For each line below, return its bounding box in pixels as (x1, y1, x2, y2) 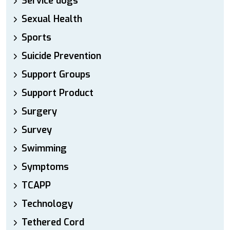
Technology (22, 198, 73, 210)
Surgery (22, 105, 57, 118)
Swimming (22, 142, 67, 155)
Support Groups (22, 68, 90, 81)
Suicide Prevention (22, 50, 101, 62)
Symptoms (22, 161, 69, 173)
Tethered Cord (22, 216, 84, 228)
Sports (22, 31, 51, 44)
